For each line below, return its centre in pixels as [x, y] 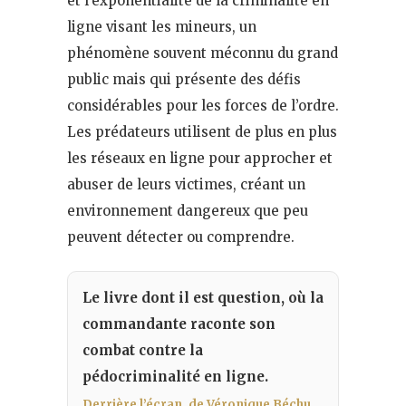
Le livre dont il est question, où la [203, 297]
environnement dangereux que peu [188, 210]
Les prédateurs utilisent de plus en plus [202, 131]
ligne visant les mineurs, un [162, 26]
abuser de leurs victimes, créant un [186, 184]
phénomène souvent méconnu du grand [203, 53]
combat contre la [143, 350]
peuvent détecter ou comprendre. [181, 237]
